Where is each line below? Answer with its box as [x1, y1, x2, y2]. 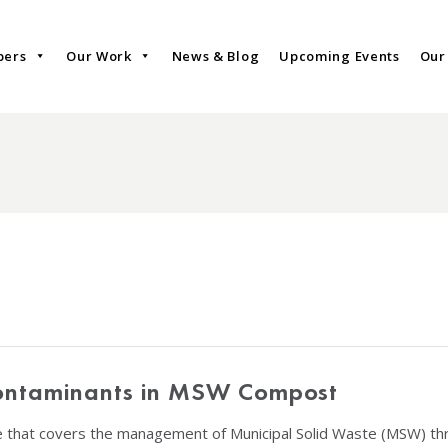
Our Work [66, 47, 132, 66]
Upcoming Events [279, 47, 400, 66]
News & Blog [171, 47, 260, 66]
